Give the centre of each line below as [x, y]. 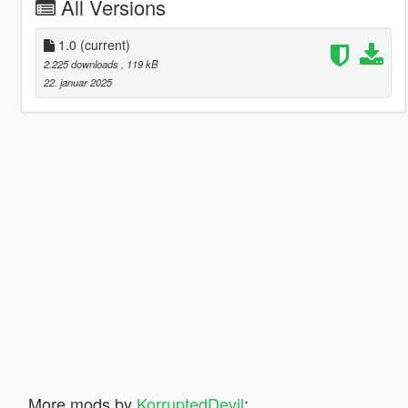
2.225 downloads [82, 63]
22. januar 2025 [77, 82]
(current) [105, 44]
